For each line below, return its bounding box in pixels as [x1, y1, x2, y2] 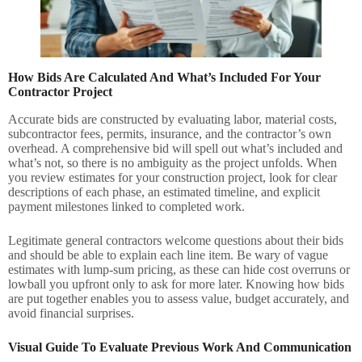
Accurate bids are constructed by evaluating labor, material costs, [8, 112, 337, 126]
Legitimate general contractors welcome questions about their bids [8, 233, 343, 247]
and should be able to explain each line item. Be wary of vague [8, 247, 328, 262]
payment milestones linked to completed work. [8, 199, 245, 213]
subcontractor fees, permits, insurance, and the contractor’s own [8, 126, 331, 141]
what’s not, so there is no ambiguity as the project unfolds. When [8, 155, 337, 170]
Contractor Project [8, 84, 112, 99]
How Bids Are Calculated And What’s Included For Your [8, 69, 321, 84]
